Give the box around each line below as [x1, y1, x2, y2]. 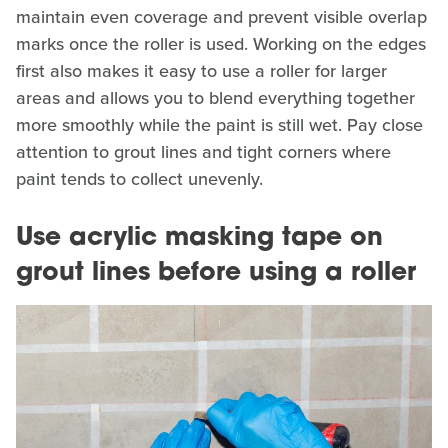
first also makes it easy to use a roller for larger [16, 58, 387, 85]
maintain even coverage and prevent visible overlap [16, 4, 427, 31]
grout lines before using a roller [16, 261, 416, 287]
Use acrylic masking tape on [16, 226, 383, 252]
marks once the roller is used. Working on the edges [16, 31, 426, 58]
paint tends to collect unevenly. [16, 166, 263, 193]
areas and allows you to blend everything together [16, 85, 415, 112]
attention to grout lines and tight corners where [16, 139, 391, 166]
